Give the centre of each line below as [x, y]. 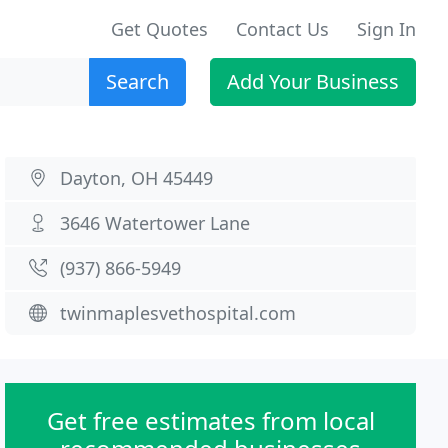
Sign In [386, 29]
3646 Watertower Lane [155, 223]
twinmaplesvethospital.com [178, 313]
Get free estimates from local [210, 420]
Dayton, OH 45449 [137, 178]
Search [137, 81]
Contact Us [282, 29]
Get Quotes [159, 29]
